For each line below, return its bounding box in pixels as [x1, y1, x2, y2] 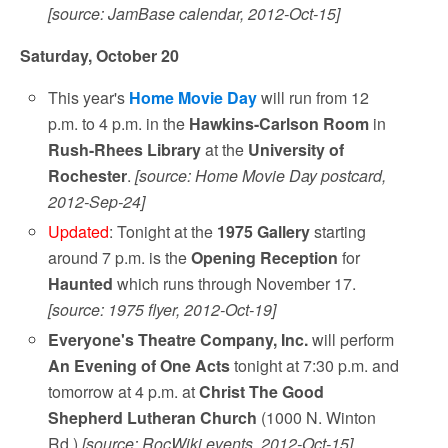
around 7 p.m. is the [48, 246, 192, 270]
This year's [48, 86, 130, 110]
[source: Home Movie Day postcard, [135, 164, 387, 188]
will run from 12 [257, 86, 370, 110]
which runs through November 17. [113, 272, 357, 296]
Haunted [48, 272, 114, 296]
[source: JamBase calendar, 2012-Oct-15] [48, 2, 341, 26]
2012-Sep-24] [48, 190, 146, 214]
